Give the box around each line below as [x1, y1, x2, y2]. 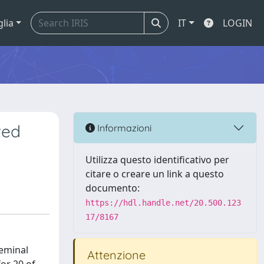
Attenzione [84, 247, 146, 262]
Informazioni [95, 121, 151, 134]
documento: [85, 181, 140, 194]
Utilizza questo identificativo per [85, 153, 229, 166]
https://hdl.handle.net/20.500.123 [85, 198, 241, 207]
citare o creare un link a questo [85, 167, 224, 180]
